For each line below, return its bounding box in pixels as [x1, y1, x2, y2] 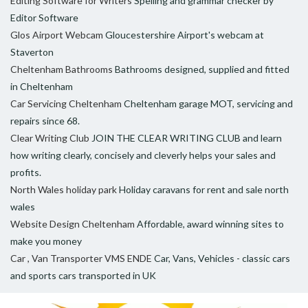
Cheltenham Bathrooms [10, 63, 113, 76]
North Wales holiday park [10, 184, 117, 196]
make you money [10, 235, 82, 247]
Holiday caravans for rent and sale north [119, 184, 289, 196]
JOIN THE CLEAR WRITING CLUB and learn [91, 132, 282, 144]
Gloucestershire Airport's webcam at [105, 29, 264, 41]
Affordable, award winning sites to [137, 218, 284, 230]
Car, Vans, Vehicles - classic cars [154, 252, 290, 265]
